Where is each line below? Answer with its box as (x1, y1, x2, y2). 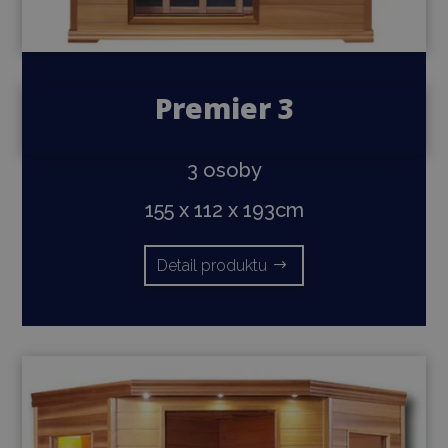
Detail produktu (157, 256, 268, 276)
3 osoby (186, 158, 262, 183)
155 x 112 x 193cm (144, 198, 304, 223)
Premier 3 (154, 89, 294, 128)
